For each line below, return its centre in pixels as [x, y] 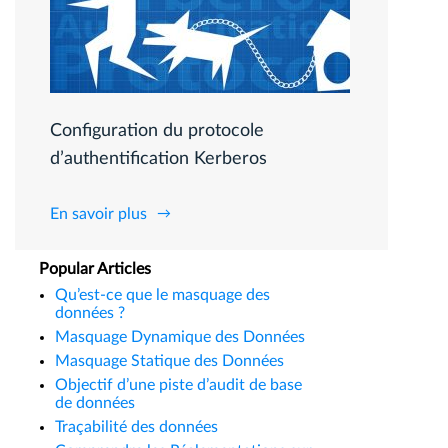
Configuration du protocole [157, 131]
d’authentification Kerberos [158, 159]
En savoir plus [98, 214]
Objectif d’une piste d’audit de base [178, 385]
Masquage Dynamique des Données [180, 337]
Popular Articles [95, 269]
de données [95, 403]
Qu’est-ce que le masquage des [162, 295]
